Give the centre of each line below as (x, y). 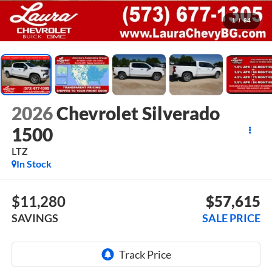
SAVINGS (35, 218)
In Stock (34, 163)
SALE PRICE (232, 218)
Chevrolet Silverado (138, 113)
